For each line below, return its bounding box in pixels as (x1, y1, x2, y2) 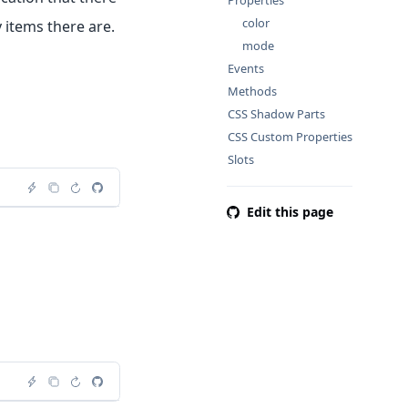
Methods (227, 83, 277, 99)
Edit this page (246, 203, 333, 220)
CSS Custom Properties (227, 128, 352, 145)
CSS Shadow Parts (227, 106, 325, 122)
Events (227, 60, 264, 76)
